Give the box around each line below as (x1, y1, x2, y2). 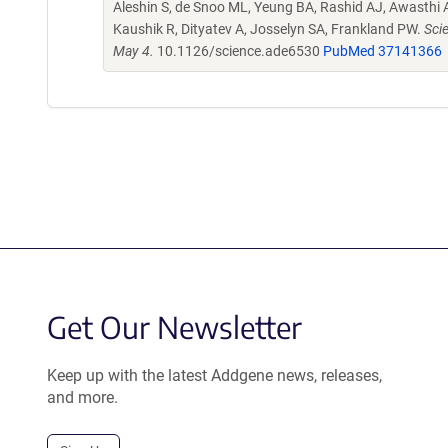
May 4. (113, 42, 154, 59)
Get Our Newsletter (47, 307, 302, 346)
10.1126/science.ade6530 (154, 42, 323, 59)
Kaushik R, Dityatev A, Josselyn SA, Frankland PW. (113, 20, 424, 37)
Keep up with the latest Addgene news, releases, (47, 365, 382, 385)
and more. (47, 387, 118, 407)
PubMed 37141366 (323, 42, 442, 59)
